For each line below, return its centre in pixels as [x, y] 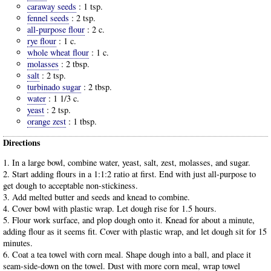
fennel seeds [48, 18]
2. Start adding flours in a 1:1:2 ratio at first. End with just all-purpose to [129, 174]
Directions [22, 142]
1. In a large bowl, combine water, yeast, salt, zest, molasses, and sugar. [127, 163]
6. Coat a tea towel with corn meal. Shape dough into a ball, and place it [127, 255]
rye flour [42, 41]
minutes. [18, 243]
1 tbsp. [85, 122]
